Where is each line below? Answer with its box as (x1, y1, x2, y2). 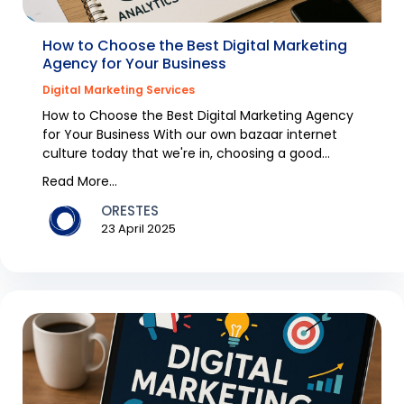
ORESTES (101, 201, 159, 221)
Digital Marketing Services (42, 81, 195, 97)
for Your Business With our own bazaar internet (42, 124, 337, 143)
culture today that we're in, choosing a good (42, 143, 322, 162)
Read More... (42, 171, 117, 190)
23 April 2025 (101, 220, 176, 238)
